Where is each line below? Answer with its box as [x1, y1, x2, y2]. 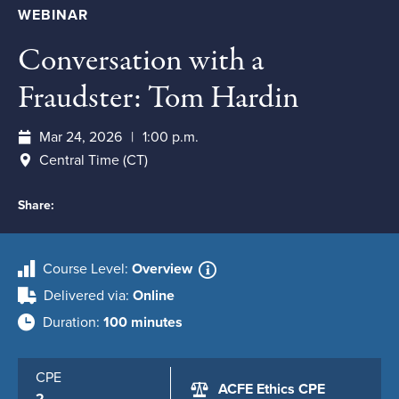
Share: [18, 198, 54, 213]
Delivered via [44, 287, 126, 305]
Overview [132, 260, 196, 278]
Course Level [43, 260, 125, 278]
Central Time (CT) [39, 151, 148, 169]
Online [133, 287, 175, 305]
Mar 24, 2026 [39, 128, 122, 146]
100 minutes [103, 313, 183, 331]
